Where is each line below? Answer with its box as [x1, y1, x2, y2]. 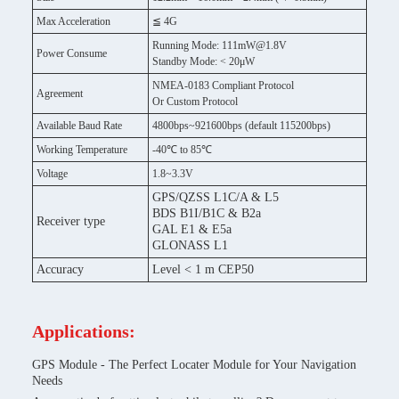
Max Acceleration [37, 15, 110, 28]
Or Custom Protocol [152, 95, 238, 108]
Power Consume [37, 47, 107, 60]
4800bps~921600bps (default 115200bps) [152, 119, 330, 132]
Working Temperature [37, 143, 127, 156]
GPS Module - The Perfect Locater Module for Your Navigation [32, 358, 356, 371]
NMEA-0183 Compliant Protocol [152, 79, 294, 92]
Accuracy [37, 263, 84, 276]
